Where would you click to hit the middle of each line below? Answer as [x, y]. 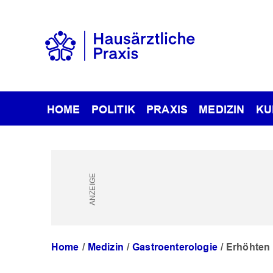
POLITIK [113, 109]
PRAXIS [167, 109]
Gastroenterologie [175, 247]
